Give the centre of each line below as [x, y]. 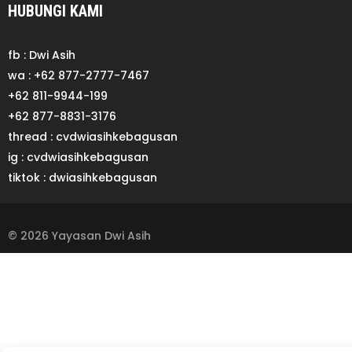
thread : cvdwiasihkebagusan [93, 136]
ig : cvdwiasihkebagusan [78, 157]
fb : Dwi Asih [42, 55]
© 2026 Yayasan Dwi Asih [79, 235]
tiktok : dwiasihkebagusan [82, 177]
